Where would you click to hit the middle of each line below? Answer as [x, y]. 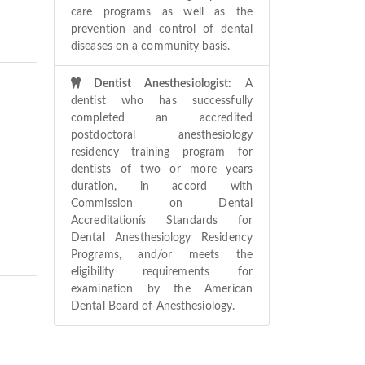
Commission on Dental [162, 203]
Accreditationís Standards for [162, 220]
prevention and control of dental [162, 29]
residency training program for [162, 152]
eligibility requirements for [162, 272]
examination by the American [162, 289]
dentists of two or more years [162, 169]
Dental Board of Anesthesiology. [153, 306]
